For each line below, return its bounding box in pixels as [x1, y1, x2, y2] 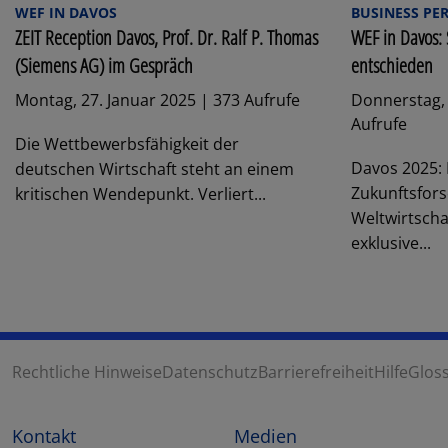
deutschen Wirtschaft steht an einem [15, 157, 294, 180]
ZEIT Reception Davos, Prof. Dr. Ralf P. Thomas [15, 23, 318, 51]
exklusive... [351, 231, 431, 254]
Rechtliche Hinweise [12, 361, 162, 384]
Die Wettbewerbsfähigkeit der [15, 132, 239, 155]
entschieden [351, 51, 433, 79]
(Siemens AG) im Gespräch [15, 51, 193, 79]
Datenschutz [162, 361, 258, 384]
